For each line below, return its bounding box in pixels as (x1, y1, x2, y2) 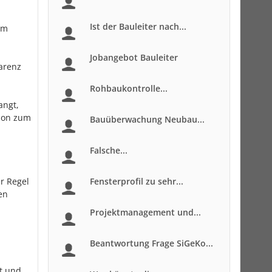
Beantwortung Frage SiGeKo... (90, 237, 213, 249)
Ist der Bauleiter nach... (90, 21, 186, 32)
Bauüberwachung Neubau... (90, 114, 205, 125)
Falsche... (90, 144, 127, 156)
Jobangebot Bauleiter (90, 52, 178, 63)
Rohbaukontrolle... (90, 83, 168, 94)
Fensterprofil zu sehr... (90, 175, 183, 187)
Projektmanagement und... (90, 206, 201, 218)
